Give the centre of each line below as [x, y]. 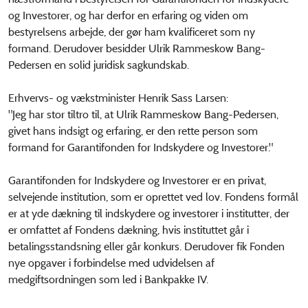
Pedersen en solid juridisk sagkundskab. [99, 65]
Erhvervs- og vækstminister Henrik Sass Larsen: [118, 98]
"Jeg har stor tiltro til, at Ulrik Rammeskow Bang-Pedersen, [143, 114]
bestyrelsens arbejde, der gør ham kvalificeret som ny [132, 32]
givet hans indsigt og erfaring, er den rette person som [133, 131]
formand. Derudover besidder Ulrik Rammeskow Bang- [137, 48]
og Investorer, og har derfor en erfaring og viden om [128, 15]
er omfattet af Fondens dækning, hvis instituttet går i [129, 230]
